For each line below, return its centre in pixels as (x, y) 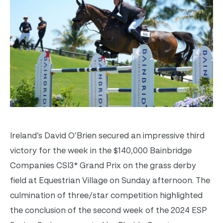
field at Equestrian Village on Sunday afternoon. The (110, 180)
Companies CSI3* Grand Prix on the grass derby (103, 165)
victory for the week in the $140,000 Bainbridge (101, 150)
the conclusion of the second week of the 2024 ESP (109, 210)
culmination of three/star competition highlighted (106, 195)
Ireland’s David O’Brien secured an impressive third (107, 135)
